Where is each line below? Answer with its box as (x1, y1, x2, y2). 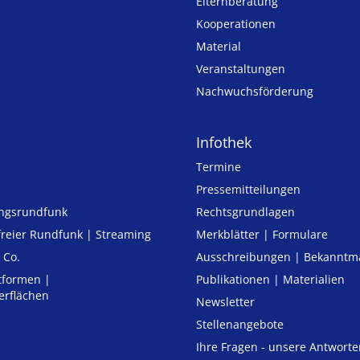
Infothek (196, 132, 252, 152)
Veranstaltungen (196, 60, 285, 76)
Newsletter (196, 293, 255, 309)
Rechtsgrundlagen (196, 203, 295, 219)
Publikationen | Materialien (196, 271, 345, 287)
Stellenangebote (196, 316, 284, 332)
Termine (196, 158, 241, 174)
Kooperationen (196, 15, 276, 31)
